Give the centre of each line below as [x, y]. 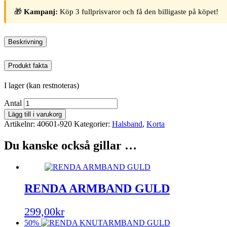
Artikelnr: [21, 124]
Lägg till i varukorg [35, 114]
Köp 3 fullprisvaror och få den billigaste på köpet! [138, 12]
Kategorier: [93, 124]
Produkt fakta [28, 65]
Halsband [127, 124]
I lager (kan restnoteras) [42, 85]
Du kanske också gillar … [70, 145]
